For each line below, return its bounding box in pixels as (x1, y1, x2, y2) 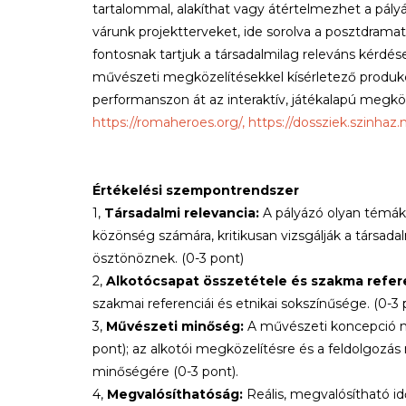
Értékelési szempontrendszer (92, 182, 299, 198)
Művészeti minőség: (106, 318, 247, 334)
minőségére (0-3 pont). (92, 363, 238, 380)
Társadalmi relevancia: (104, 205, 263, 221)
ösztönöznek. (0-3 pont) (92, 250, 244, 266)
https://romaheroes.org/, (92, 114, 245, 130)
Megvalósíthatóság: (107, 386, 243, 402)
